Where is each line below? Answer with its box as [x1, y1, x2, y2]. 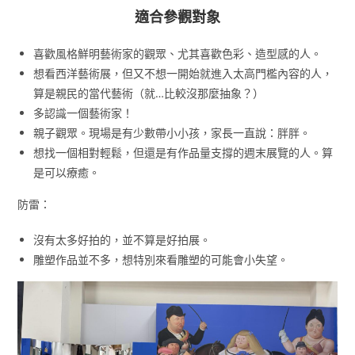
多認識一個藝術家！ [33, 105, 134, 121]
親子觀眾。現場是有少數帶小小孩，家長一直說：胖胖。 [33, 125, 311, 141]
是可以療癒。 [33, 165, 101, 181]
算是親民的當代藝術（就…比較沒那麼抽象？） [33, 86, 265, 101]
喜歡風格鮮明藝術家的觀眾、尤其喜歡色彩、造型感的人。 [33, 46, 323, 62]
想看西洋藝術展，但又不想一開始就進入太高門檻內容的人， [33, 66, 334, 82]
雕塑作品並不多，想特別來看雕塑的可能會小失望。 [33, 252, 289, 268]
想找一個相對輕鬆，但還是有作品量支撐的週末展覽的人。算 [33, 145, 334, 161]
